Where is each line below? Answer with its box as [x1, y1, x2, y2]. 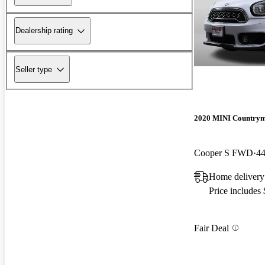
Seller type [15, 64, 52, 74]
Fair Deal [194, 222, 229, 233]
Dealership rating [15, 26, 73, 35]
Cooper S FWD [194, 148, 253, 159]
